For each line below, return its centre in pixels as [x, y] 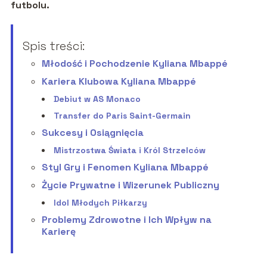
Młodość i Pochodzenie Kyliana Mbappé [134, 64]
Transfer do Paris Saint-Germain [122, 116]
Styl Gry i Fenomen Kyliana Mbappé [125, 167]
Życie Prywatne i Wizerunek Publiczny [130, 185]
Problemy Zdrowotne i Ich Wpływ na [126, 220]
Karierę [58, 232]
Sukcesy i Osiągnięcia [92, 133]
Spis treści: [53, 46]
